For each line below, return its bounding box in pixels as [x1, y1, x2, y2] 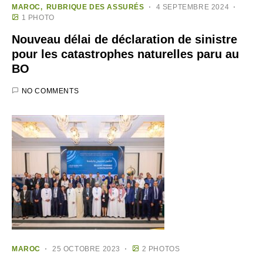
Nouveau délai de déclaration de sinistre [12, 32, 237, 46]
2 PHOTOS [141, 244, 180, 253]
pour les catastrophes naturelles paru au [12, 47, 239, 60]
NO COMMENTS [21, 86, 79, 95]
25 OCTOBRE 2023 [52, 244, 120, 253]
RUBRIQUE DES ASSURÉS [46, 2, 144, 11]
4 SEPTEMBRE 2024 [156, 2, 230, 11]
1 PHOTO [21, 13, 55, 22]
